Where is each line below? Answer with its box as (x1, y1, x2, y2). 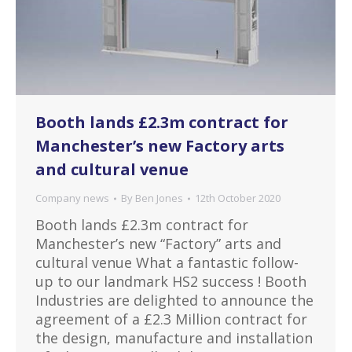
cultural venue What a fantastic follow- (35, 253, 299, 273)
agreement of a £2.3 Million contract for (35, 310, 307, 329)
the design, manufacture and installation (35, 328, 313, 348)
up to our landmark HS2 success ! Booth (35, 272, 306, 291)
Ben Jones (135, 191, 183, 206)
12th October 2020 (195, 191, 280, 206)
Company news (35, 191, 109, 206)
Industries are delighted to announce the (35, 291, 313, 310)
